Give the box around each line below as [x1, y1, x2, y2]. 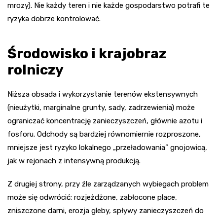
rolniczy [7, 62, 64, 78]
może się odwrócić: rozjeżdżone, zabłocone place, [7, 193, 177, 202]
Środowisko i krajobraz [7, 45, 166, 62]
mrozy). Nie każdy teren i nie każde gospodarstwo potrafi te [7, 1, 210, 10]
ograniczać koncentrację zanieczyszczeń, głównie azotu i [7, 116, 202, 126]
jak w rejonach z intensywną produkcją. [7, 156, 141, 166]
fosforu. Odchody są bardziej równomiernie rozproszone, [7, 130, 201, 139]
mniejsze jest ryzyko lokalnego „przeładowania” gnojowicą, [7, 143, 207, 152]
